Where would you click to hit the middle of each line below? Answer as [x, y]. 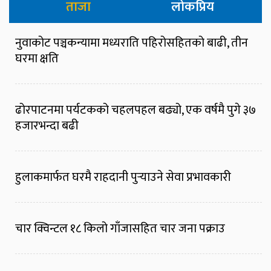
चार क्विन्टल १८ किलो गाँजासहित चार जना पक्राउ [120, 229]
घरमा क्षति [37, 59]
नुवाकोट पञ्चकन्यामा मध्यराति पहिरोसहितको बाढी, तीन [132, 43]
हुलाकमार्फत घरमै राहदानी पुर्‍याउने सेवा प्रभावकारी [123, 178]
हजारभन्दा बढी [47, 126]
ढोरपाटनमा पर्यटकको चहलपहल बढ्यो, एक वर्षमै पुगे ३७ [135, 110]
